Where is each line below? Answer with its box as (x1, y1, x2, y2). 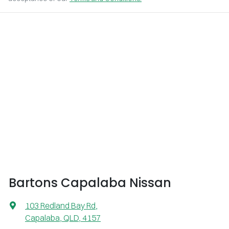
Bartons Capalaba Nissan (9, 174, 171, 192)
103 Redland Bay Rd (25, 200, 96, 211)
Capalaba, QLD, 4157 (25, 213, 101, 223)
